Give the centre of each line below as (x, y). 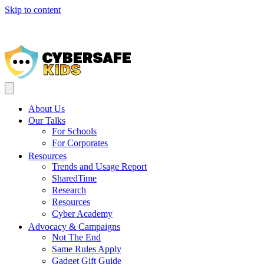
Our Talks (47, 121)
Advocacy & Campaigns (74, 227)
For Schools (74, 131)
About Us (47, 109)
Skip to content (33, 10)
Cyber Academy (82, 214)
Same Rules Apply (87, 249)
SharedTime (74, 178)
